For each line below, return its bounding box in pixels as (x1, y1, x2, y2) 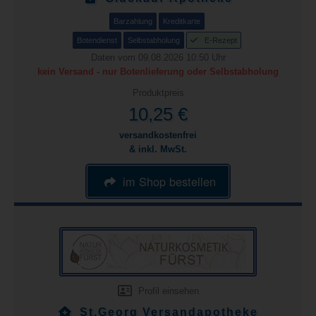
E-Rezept (205, 36, 237, 44)
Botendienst (77, 36, 117, 44)
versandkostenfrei (119, 130, 197, 140)
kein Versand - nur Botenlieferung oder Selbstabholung (37, 66, 279, 77)
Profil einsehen (135, 286, 199, 296)
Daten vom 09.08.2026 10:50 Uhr (90, 52, 226, 63)
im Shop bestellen (123, 172, 217, 190)
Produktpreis (132, 87, 184, 98)
